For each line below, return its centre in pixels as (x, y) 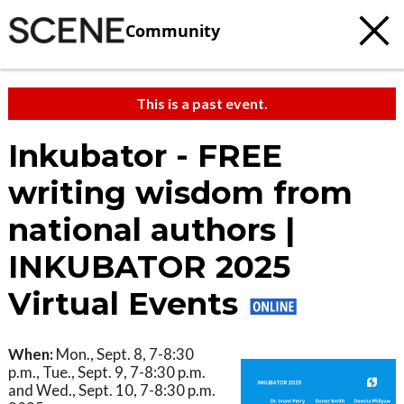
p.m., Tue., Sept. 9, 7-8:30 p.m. (107, 372)
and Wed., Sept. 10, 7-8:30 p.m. (112, 390)
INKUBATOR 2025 (149, 267)
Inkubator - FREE (145, 156)
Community (173, 30)
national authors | (151, 230)
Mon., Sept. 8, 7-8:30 (124, 354)
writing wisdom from (180, 193)
